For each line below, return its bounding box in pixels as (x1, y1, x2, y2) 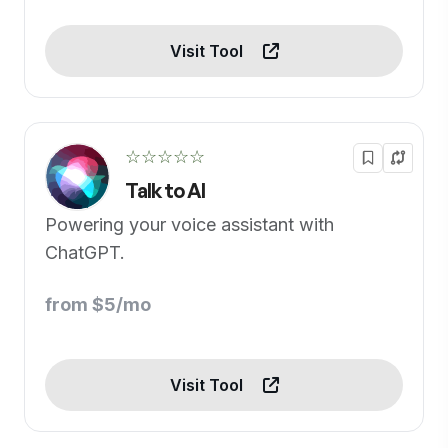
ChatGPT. (45, 242, 125, 264)
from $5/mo (45, 294, 151, 316)
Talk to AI (125, 177, 205, 203)
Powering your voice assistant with (45, 214, 334, 236)
